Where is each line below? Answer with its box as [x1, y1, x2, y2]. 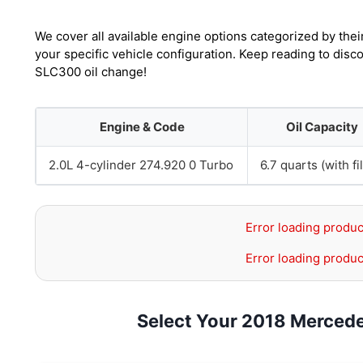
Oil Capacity [286, 119, 358, 135]
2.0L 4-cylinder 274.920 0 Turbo [49, 157, 233, 173]
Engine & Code [99, 119, 185, 135]
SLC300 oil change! [35, 64, 147, 79]
